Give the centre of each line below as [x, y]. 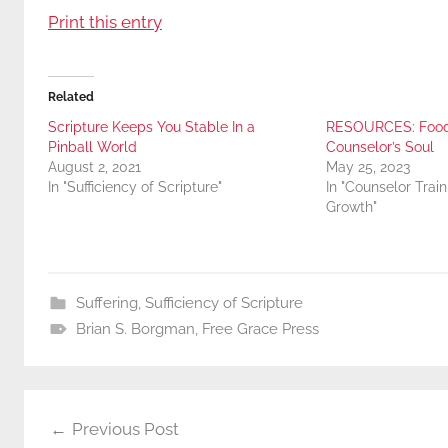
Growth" [351, 206]
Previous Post [125, 429]
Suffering [106, 302]
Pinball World [92, 146]
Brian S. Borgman [135, 328]
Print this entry [105, 22]
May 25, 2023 [367, 166]
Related [71, 96]
